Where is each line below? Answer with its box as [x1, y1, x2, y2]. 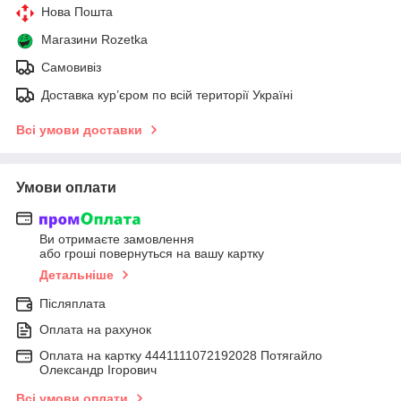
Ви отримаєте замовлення [39, 232, 194, 247]
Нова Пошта [41, 4, 113, 19]
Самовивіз [41, 59, 101, 74]
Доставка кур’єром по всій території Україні [41, 87, 293, 102]
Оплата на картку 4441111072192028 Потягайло [39, 348, 322, 363]
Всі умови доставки [16, 122, 142, 137]
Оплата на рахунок [39, 322, 151, 337]
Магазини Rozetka [41, 31, 148, 47]
